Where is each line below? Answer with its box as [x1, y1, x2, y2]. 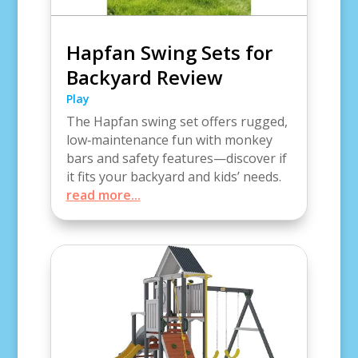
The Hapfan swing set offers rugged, [66, 113, 288, 131]
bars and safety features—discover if [66, 149, 287, 168]
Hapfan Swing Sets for [66, 39, 272, 66]
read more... [66, 186, 141, 205]
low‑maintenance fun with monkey [66, 131, 272, 149]
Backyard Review [66, 64, 223, 91]
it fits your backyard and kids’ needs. [66, 168, 281, 186]
